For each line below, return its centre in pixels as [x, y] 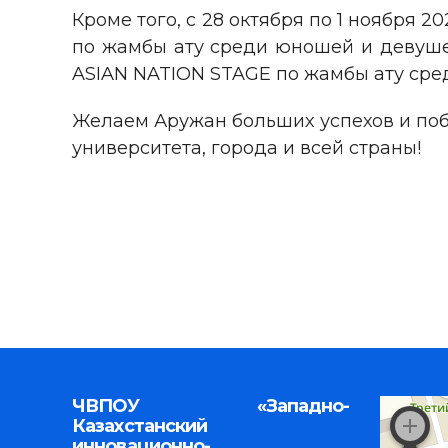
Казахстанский [140, 426]
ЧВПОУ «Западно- [211, 406]
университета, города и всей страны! [246, 148]
